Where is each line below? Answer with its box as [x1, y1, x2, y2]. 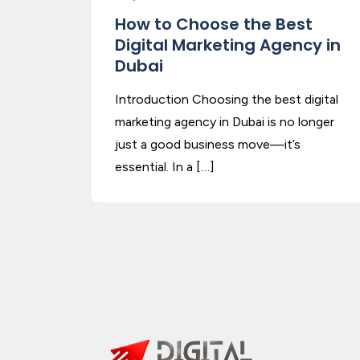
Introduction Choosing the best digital [115, 92, 338, 107]
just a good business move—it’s [115, 137, 301, 152]
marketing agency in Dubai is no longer [115, 114, 334, 129]
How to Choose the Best [115, 13, 313, 35]
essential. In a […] [115, 159, 215, 174]
